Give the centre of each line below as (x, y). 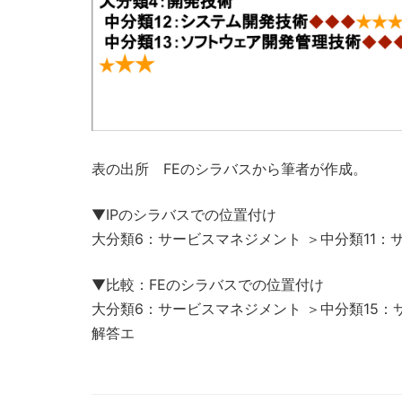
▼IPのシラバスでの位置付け (184, 214)
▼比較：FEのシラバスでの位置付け (208, 284)
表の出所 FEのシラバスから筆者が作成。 (229, 168)
